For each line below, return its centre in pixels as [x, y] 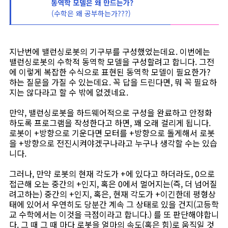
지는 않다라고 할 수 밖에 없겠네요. [69, 92]
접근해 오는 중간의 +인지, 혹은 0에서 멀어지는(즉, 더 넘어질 [113, 184]
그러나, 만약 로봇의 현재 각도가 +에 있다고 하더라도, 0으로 [112, 174]
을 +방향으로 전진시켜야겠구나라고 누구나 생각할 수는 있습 [113, 143]
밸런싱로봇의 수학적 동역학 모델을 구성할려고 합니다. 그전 [112, 62]
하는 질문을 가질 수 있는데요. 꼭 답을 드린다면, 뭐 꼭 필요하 [113, 82]
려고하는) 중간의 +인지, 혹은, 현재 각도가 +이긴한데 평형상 [112, 194]
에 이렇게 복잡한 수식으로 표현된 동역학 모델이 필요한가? [110, 72]
